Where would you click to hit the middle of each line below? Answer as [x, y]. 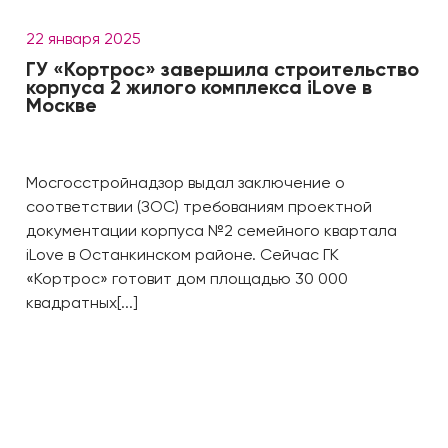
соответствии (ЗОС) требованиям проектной [199, 208]
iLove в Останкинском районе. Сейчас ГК [182, 256]
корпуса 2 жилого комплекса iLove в [199, 89]
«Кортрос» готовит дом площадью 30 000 [187, 280]
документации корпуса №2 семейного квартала [211, 232]
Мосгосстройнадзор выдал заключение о [185, 184]
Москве [61, 107]
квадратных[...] [82, 304]
